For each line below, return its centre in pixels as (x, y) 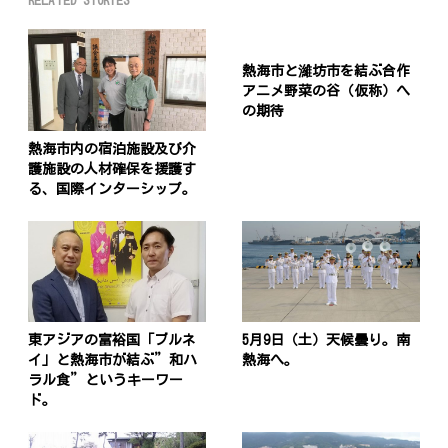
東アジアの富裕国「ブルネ (112, 340)
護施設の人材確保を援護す (112, 169)
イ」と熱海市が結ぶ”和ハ (113, 360)
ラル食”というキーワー (106, 380)
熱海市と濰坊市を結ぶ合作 (325, 71)
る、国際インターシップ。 (112, 189)
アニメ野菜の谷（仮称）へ (325, 91)
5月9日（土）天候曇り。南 (325, 340)
